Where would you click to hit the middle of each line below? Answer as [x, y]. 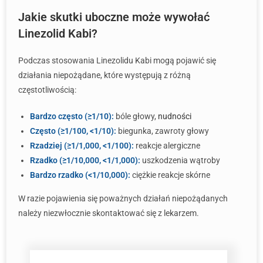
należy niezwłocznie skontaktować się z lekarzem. [109, 213]
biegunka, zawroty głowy [163, 131]
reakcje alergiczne [167, 146]
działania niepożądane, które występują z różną [104, 75]
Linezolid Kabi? [58, 33]
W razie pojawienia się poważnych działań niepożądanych [123, 198]
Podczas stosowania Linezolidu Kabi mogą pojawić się [117, 60]
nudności [175, 116]
